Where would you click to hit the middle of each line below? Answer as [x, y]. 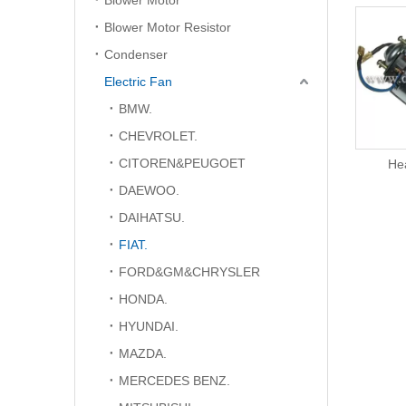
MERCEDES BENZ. [174, 381]
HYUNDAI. [149, 326]
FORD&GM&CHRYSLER [189, 272]
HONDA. [143, 299]
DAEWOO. [149, 190]
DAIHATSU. [152, 217]
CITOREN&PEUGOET [182, 163]
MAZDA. [143, 353]
